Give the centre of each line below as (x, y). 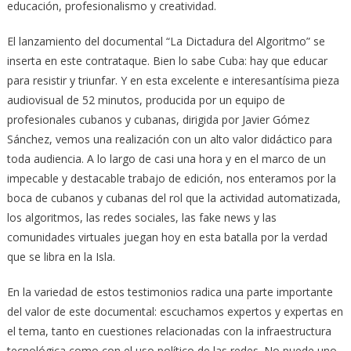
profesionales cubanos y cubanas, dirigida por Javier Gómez (158, 119)
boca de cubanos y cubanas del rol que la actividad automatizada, (174, 197)
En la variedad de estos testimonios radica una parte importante (170, 291)
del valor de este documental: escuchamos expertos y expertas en (175, 311)
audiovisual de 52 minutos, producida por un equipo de (146, 100)
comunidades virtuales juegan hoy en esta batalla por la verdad (167, 237)
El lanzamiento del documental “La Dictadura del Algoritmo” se (166, 41)
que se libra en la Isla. (61, 256)
